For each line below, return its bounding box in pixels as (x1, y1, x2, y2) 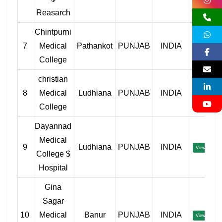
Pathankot (77, 42, 112, 51)
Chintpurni (35, 28, 71, 37)
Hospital (38, 164, 68, 172)
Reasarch (36, 8, 70, 17)
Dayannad (35, 122, 71, 131)
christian (38, 75, 68, 84)
